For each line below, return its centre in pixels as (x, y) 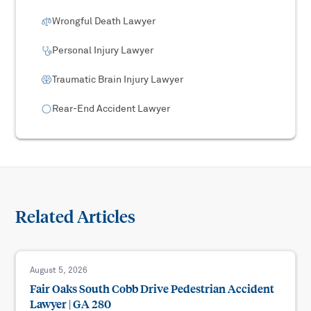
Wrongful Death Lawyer (104, 22)
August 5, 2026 (59, 271)
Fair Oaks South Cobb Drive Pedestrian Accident (152, 289)
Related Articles (76, 217)
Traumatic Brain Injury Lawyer (118, 80)
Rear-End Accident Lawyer (111, 109)
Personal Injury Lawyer (103, 51)
